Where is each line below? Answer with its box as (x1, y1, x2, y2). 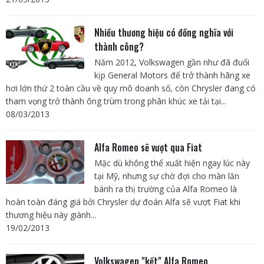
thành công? (94, 39, 144, 54)
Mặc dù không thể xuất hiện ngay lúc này (94, 157, 250, 169)
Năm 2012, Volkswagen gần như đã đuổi (94, 56, 249, 68)
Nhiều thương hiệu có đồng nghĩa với (94, 25, 233, 39)
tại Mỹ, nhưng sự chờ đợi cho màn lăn (94, 170, 239, 181)
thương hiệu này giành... (6, 209, 96, 220)
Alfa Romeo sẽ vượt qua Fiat (94, 140, 202, 154)
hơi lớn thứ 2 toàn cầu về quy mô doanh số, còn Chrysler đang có (6, 82, 256, 94)
